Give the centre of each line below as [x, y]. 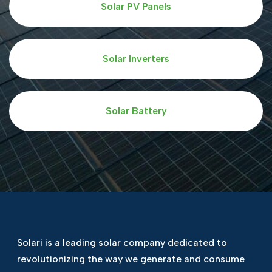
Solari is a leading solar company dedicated [115, 242]
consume [223, 259]
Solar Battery [136, 110]
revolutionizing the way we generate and [109, 259]
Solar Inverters [136, 58]
